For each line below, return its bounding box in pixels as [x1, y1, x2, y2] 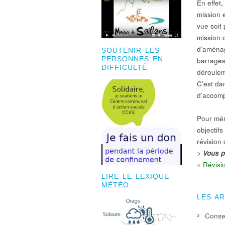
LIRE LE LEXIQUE [101, 173, 169, 181]
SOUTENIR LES [101, 47, 160, 55]
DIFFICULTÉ [101, 64, 147, 72]
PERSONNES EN [101, 55, 163, 63]
